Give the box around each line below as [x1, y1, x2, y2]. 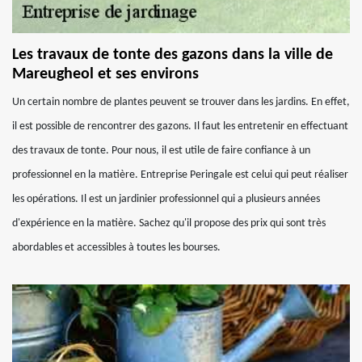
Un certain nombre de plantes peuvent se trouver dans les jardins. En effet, [12, 96, 350, 108]
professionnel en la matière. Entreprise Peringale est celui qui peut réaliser [12, 169, 348, 181]
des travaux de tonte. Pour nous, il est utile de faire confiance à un [12, 145, 310, 157]
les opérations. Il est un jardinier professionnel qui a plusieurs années [12, 193, 320, 205]
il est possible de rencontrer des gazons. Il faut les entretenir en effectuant [12, 120, 348, 133]
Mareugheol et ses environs [12, 66, 199, 82]
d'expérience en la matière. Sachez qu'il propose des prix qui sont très [12, 217, 326, 229]
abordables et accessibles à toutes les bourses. [12, 242, 221, 254]
